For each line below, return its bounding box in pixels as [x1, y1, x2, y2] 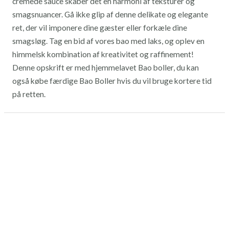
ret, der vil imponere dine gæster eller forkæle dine [12, 22, 187, 32]
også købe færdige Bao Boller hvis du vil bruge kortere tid [12, 76, 212, 85]
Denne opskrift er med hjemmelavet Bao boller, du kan [12, 62, 199, 72]
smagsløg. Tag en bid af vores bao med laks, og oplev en [12, 36, 204, 45]
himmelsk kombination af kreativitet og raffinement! [12, 49, 194, 59]
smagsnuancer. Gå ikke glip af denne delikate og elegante [12, 9, 208, 19]
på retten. [12, 89, 45, 99]
